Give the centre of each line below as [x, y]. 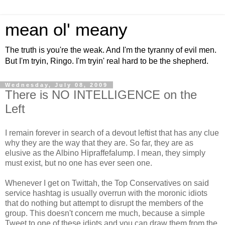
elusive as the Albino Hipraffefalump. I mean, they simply [105, 153]
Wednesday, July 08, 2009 [57, 85]
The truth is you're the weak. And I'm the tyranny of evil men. [111, 50]
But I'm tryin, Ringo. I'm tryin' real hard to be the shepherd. [107, 61]
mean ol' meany [66, 30]
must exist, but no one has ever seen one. [79, 163]
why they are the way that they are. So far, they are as [99, 143]
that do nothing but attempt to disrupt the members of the [104, 203]
